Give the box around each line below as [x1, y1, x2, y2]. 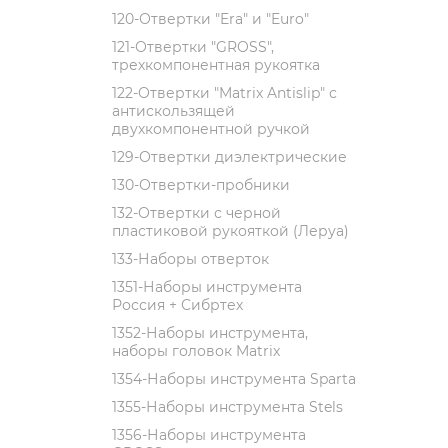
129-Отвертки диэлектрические [112, 148, 347, 166]
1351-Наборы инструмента [112, 278, 302, 296]
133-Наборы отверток [112, 250, 269, 268]
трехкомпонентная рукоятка [112, 56, 320, 74]
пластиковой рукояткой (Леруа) [112, 222, 349, 240]
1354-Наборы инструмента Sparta [112, 370, 356, 388]
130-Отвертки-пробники [112, 176, 290, 194]
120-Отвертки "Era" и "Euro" [112, 10, 309, 28]
